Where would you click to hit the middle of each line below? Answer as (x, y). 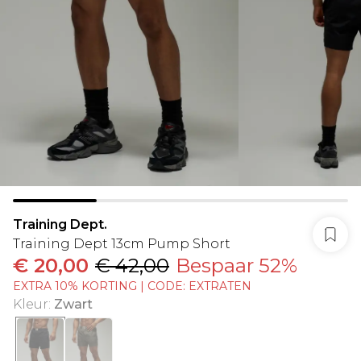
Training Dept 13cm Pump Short (122, 244)
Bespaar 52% (237, 266)
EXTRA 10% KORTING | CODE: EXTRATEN (132, 286)
